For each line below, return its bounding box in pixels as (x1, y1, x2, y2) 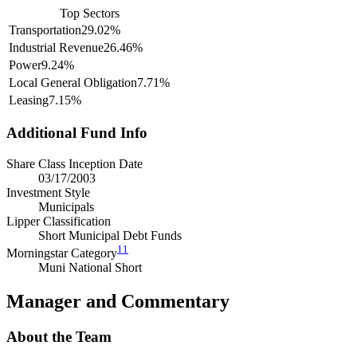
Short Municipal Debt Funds (38, 228, 182, 242)
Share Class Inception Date (6, 156, 143, 171)
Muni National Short (38, 261, 142, 275)
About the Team (6, 328, 112, 346)
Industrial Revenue (9, 40, 104, 54)
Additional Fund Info (6, 124, 147, 142)
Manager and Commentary (6, 291, 229, 312)
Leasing (9, 92, 49, 107)
